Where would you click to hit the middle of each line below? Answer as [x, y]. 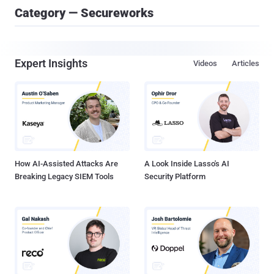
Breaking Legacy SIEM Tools [64, 177]
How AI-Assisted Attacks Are [66, 164]
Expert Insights [51, 63]
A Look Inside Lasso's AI [187, 164]
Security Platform [175, 177]
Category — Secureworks [84, 13]
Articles [246, 63]
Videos [205, 63]
